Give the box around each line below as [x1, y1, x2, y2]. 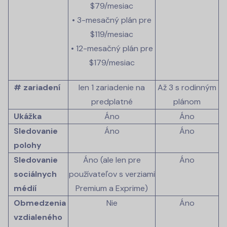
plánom [173, 96, 201, 107]
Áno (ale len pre [83, 155, 141, 166]
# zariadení [14, 82, 60, 93]
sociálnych [14, 169, 57, 180]
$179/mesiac [89, 57, 135, 68]
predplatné [91, 96, 133, 107]
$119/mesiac [90, 29, 133, 40]
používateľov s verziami [68, 169, 155, 180]
